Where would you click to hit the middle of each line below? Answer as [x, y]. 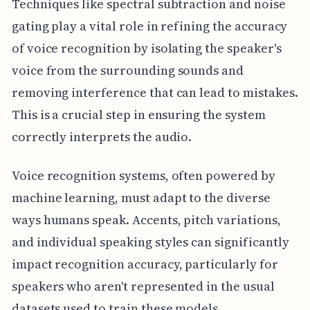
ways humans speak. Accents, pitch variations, [146, 219]
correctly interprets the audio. [102, 136]
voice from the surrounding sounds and [128, 70]
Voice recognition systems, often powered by [143, 175]
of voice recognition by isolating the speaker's [146, 48]
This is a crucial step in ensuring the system [138, 114]
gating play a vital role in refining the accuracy [149, 26]
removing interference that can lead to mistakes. [155, 92]
